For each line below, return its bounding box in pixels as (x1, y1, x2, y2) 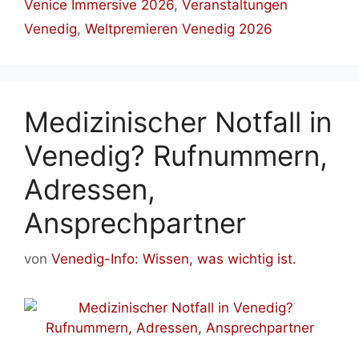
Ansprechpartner (24, 206, 246, 240)
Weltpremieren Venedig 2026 (85, 21, 272, 38)
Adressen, (24, 172, 155, 207)
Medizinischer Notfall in (24, 105, 332, 139)
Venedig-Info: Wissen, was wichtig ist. (51, 250, 296, 267)
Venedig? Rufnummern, (24, 139, 328, 173)
